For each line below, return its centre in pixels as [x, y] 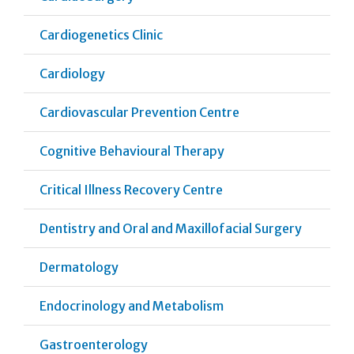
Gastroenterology [94, 344]
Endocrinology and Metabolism [132, 305]
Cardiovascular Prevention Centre [139, 112]
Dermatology [79, 267]
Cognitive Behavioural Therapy [132, 151]
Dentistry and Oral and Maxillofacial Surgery [171, 228]
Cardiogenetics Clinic [101, 34]
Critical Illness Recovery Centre [131, 189]
